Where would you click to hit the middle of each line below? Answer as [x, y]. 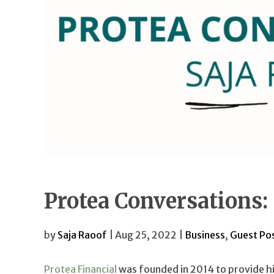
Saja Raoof [82, 235]
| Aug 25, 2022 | [146, 235]
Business [205, 235]
